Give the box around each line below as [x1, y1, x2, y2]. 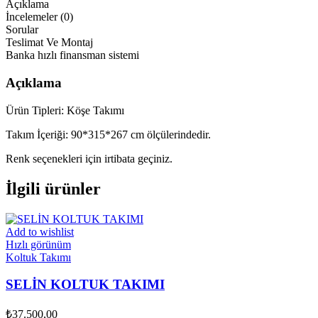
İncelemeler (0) [6, 11, 73, 23]
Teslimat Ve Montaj [6, 36, 93, 49]
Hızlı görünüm [6, 238, 71, 251]
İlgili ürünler [6, 179, 101, 198]
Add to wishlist [6, 225, 74, 238]
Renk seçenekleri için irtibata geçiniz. [6, 152, 172, 165]
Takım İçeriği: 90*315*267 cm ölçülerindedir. [6, 128, 211, 141]
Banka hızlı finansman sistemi [6, 49, 139, 62]
